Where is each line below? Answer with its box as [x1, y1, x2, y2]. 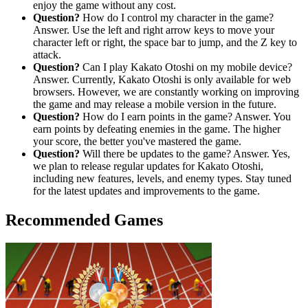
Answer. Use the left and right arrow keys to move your [33, 23, 274, 36]
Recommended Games [5, 210, 163, 229]
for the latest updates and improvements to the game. [33, 184, 260, 197]
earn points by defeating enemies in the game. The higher [33, 122, 280, 135]
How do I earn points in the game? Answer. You [80, 110, 291, 122]
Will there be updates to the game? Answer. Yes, [80, 147, 290, 159]
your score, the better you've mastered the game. [33, 135, 241, 147]
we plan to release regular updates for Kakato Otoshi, [33, 159, 263, 172]
